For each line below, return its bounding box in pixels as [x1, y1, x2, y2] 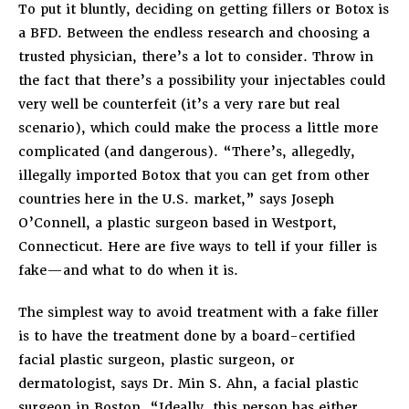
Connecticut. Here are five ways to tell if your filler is [18, 237, 377, 255]
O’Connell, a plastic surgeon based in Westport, [18, 214, 337, 231]
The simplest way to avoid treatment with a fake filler [18, 303, 379, 320]
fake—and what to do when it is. [18, 261, 238, 278]
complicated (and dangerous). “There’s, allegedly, [18, 142, 355, 160]
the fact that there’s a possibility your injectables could [18, 71, 385, 89]
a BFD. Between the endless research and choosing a [18, 24, 370, 41]
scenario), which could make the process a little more [18, 119, 378, 136]
